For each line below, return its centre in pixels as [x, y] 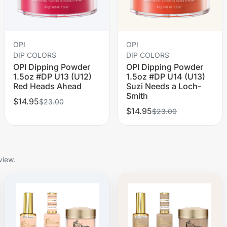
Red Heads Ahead [48, 86]
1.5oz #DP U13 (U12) [53, 76]
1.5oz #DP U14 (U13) [165, 76]
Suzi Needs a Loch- [163, 86]
